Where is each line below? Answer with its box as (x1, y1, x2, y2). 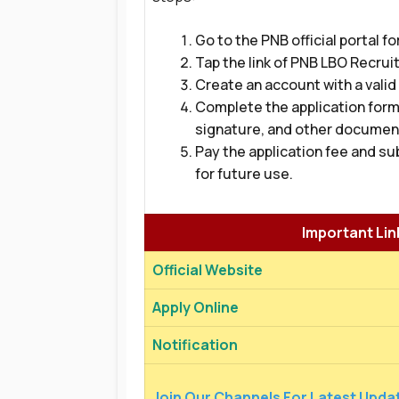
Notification (152, 335, 238, 354)
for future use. (195, 164, 293, 183)
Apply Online (152, 297, 239, 317)
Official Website (152, 260, 263, 280)
